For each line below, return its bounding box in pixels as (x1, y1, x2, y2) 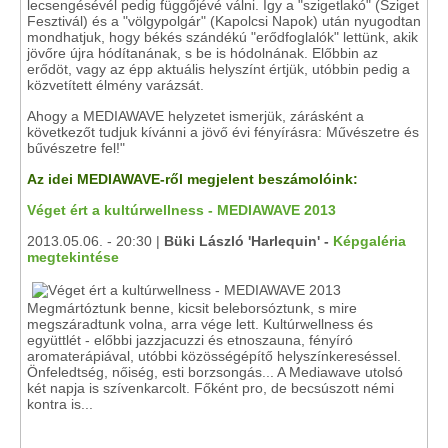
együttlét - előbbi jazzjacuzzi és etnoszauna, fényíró (27, 332, 353, 348)
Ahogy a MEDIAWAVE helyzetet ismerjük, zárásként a (27, 108, 364, 124)
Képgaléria (333, 233, 406, 249)
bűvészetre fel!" (27, 140, 125, 156)
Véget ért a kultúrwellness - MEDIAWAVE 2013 (27, 202, 336, 218)
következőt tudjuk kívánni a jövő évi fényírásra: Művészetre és (27, 124, 419, 140)
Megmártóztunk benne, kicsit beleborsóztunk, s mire (27, 300, 357, 316)
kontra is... (27, 396, 93, 412)
